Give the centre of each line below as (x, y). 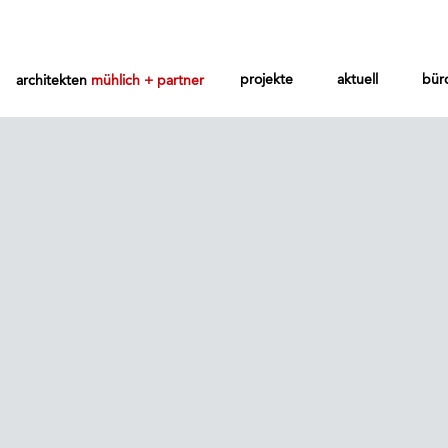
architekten (53, 80)
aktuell (357, 79)
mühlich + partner (147, 80)
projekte (266, 79)
